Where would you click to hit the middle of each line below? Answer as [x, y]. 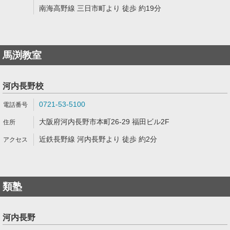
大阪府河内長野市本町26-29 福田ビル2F [104, 122]
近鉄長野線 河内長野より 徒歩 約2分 [98, 139]
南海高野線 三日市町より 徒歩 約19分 [100, 8]
